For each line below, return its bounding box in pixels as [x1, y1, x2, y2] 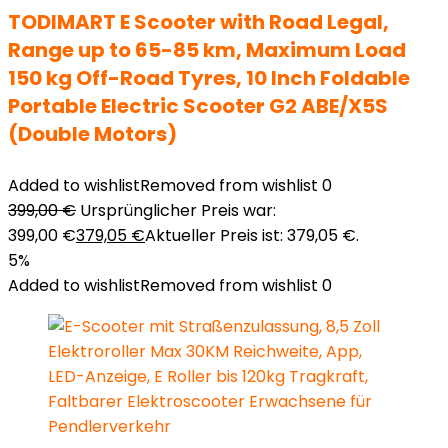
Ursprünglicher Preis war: [80, 199, 276, 222]
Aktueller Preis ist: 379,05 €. [145, 224, 359, 247]
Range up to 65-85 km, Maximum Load [8, 36, 406, 64]
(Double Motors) [8, 120, 177, 148]
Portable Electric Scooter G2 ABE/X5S [8, 92, 388, 120]
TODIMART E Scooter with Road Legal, [8, 8, 389, 36]
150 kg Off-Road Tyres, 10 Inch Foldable [8, 64, 410, 92]
